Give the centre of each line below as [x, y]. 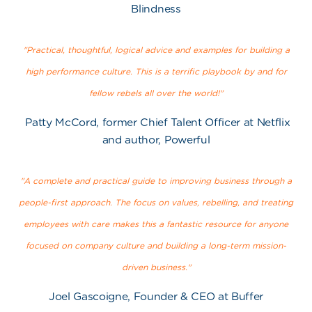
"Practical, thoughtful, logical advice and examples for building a [156, 50]
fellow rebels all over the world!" [156, 93]
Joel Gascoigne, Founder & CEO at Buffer [156, 297]
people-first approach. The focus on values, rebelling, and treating [156, 203]
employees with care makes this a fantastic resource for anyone [156, 224]
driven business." [156, 267]
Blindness [156, 9]
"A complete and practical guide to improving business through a [156, 181]
